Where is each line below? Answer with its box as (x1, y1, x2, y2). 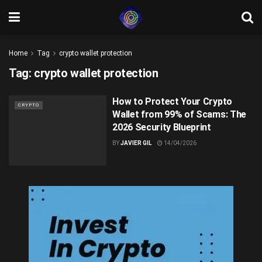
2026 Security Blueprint (112, 122, 211, 133)
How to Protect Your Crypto (112, 96, 232, 107)
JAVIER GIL (120, 140, 152, 146)
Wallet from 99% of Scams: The (112, 109, 246, 120)
